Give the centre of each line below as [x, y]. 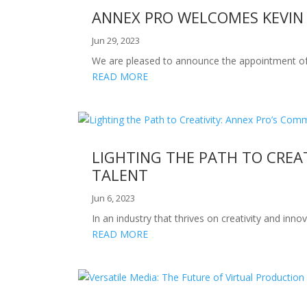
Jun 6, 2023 [114, 198]
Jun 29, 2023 [116, 40]
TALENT [120, 174]
